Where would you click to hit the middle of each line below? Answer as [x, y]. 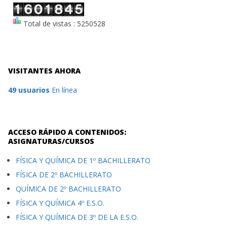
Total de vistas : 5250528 [63, 24]
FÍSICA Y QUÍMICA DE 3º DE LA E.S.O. [77, 217]
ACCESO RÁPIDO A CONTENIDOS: [67, 132]
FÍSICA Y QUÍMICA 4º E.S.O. [60, 203]
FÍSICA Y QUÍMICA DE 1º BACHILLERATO [83, 160]
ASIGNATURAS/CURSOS [51, 141]
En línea [63, 90]
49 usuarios [29, 90]
